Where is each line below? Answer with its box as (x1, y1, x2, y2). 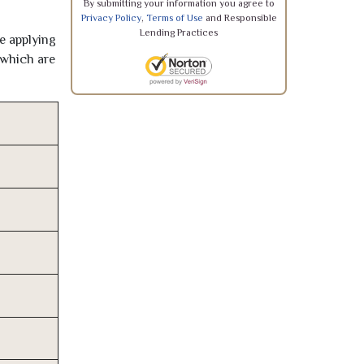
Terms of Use (145, 12, 203, 24)
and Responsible (202, 12, 277, 24)
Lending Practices (140, 27, 218, 38)
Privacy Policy (80, 12, 141, 24)
